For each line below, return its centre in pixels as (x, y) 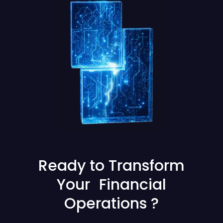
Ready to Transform (111, 166)
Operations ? (111, 203)
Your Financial (111, 184)
